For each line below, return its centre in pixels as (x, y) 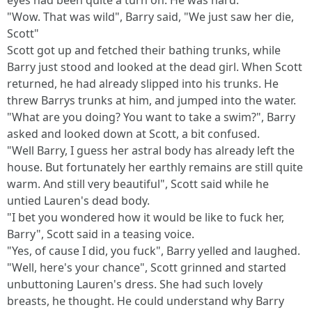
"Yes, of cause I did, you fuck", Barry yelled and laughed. (154, 251)
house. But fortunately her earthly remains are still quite (155, 167)
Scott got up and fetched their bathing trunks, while (144, 50)
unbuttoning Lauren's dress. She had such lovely (135, 284)
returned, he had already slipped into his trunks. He (143, 84)
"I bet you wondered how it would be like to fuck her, (146, 217)
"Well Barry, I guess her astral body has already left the (151, 150)
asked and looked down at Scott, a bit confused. (133, 134)
